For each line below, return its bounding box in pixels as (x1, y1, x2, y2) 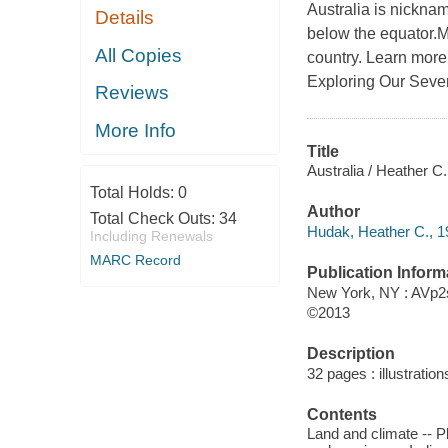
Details (95, 7, 155, 29)
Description (306, 345, 395, 363)
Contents (306, 405, 377, 423)
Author (306, 203, 360, 221)
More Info (95, 119, 177, 141)
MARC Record (89, 252, 181, 269)
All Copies (95, 44, 183, 66)
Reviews (95, 82, 170, 104)
